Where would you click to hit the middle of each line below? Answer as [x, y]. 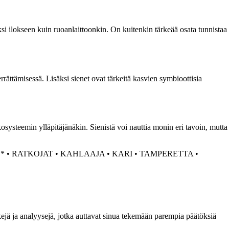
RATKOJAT [32, 154]
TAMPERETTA [166, 154]
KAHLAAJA [83, 154]
